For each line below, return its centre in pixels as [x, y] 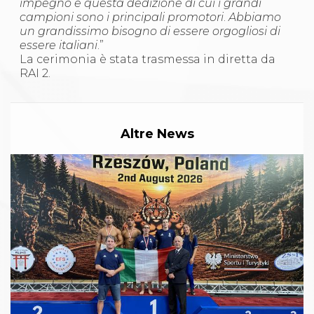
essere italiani [59, 46]
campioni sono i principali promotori [122, 18]
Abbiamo [255, 18]
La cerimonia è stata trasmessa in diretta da [148, 60]
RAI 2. [35, 74]
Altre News [157, 134]
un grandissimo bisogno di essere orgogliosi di [150, 32]
